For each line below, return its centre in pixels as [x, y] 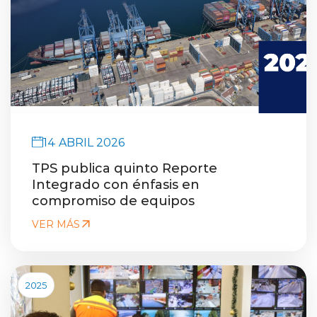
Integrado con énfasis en [116, 184]
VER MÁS [56, 224]
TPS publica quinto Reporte [125, 167]
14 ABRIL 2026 [84, 142]
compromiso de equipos [113, 200]
